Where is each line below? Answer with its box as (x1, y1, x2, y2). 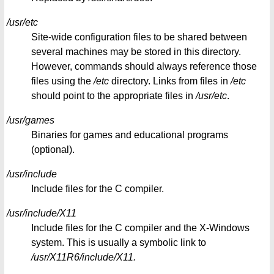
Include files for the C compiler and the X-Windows (31, 222, 250, 233)
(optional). (31, 144, 75, 155)
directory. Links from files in (109, 75, 231, 86)
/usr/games (7, 114, 54, 125)
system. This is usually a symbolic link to (31, 237, 206, 248)
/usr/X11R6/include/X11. (31, 251, 136, 262)
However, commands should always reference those (31, 61, 257, 72)
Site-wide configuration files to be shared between (31, 31, 247, 42)
